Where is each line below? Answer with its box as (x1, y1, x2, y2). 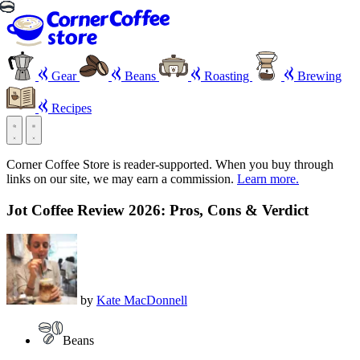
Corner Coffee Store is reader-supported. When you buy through (6, 157, 333, 171)
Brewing (294, 69, 342, 83)
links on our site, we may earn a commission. (6, 172, 237, 186)
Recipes (48, 101, 92, 115)
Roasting (201, 69, 252, 83)
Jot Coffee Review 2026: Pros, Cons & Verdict (6, 201, 309, 219)
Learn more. (237, 172, 299, 186)
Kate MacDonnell (96, 293, 187, 308)
